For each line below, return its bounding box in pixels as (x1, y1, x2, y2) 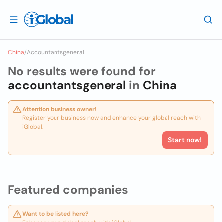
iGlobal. (22, 123, 43, 131)
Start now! (168, 135, 202, 144)
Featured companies (8, 182, 128, 197)
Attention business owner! (22, 105, 97, 113)
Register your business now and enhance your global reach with (22, 114, 201, 122)
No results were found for (8, 63, 156, 79)
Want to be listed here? (22, 210, 89, 218)
